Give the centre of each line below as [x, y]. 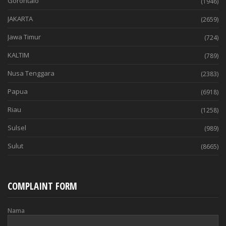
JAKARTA [20, 19]
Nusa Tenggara [31, 73]
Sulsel [17, 128]
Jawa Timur [24, 37]
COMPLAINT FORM [42, 186]
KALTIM [18, 55]
